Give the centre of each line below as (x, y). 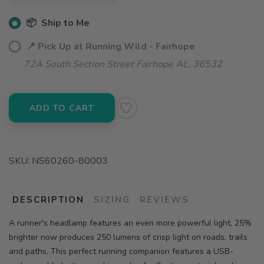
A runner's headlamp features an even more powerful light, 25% (130, 223)
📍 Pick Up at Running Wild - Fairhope (109, 47)
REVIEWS (164, 200)
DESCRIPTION (48, 200)
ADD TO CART (62, 108)
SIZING (112, 200)
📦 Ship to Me (57, 23)
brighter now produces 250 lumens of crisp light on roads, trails (128, 237)
